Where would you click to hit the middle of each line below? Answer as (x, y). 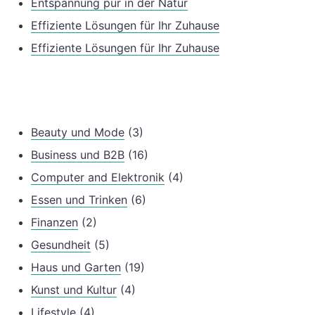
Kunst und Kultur (74, 290)
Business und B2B (78, 155)
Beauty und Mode (78, 133)
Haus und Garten (76, 268)
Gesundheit (61, 245)
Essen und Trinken (79, 200)
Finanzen (54, 223)
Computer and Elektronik (98, 178)
